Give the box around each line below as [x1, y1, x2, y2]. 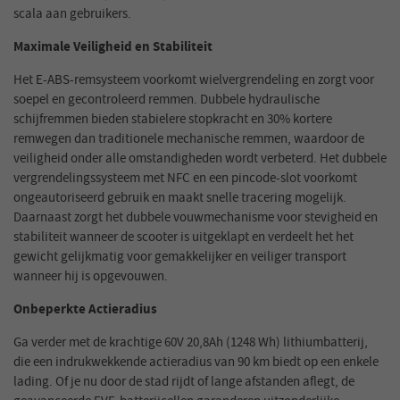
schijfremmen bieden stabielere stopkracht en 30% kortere [13, 110, 332, 129]
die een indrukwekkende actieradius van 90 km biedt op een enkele [13, 353, 379, 372]
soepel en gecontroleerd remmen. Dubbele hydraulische [13, 90, 320, 110]
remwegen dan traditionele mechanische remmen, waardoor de [13, 129, 364, 149]
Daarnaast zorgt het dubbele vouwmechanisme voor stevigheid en [13, 208, 378, 228]
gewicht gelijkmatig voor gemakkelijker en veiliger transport [13, 247, 346, 267]
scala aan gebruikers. [13, 4, 131, 24]
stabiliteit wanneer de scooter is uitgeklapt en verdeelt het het [13, 228, 354, 247]
